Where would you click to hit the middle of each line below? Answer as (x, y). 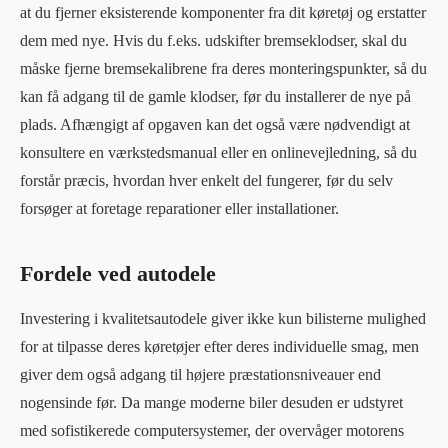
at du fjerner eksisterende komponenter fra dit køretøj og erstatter (223, 12)
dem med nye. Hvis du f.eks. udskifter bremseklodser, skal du (213, 40)
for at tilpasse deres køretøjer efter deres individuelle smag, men (219, 346)
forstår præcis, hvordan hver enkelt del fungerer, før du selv (206, 180)
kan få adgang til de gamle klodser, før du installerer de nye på (215, 96)
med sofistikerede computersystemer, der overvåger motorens (212, 430)
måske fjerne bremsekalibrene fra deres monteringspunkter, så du (223, 68)
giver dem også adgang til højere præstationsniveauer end (200, 374)
